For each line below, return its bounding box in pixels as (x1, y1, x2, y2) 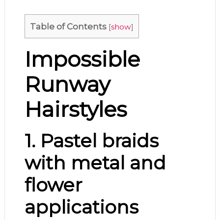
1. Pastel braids (24, 129, 159, 152)
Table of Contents (29, 21, 107, 31)
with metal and (24, 151, 166, 174)
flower (24, 173, 82, 196)
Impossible (24, 46, 140, 73)
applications (24, 195, 138, 219)
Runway (24, 71, 110, 98)
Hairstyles (24, 96, 127, 123)
